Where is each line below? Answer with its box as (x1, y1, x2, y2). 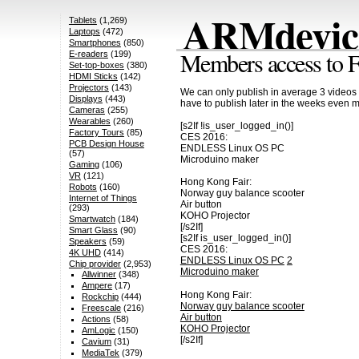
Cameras (68, 105, 105, 115)
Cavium (82, 337, 112, 347)
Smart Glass (68, 225, 118, 236)
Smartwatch (68, 214, 115, 224)
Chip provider (68, 259, 121, 269)
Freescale (82, 303, 122, 313)
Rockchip (82, 292, 119, 302)
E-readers (68, 49, 108, 59)
